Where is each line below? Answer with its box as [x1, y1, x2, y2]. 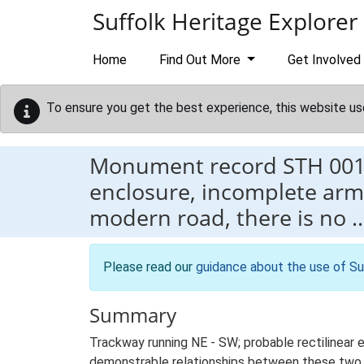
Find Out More [159, 52, 244, 67]
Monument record [89, 150, 283, 180]
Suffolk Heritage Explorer [93, 6, 357, 37]
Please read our [103, 259, 196, 275]
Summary [89, 301, 176, 328]
